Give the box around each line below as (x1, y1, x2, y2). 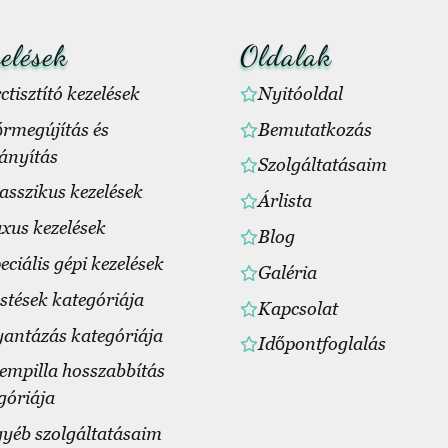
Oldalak (240, 38, 333, 73)
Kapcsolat (258, 297, 339, 319)
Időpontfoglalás (258, 333, 387, 355)
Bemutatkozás (258, 118, 373, 140)
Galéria (258, 261, 318, 283)
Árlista (258, 190, 313, 212)
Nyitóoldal (258, 82, 344, 104)
